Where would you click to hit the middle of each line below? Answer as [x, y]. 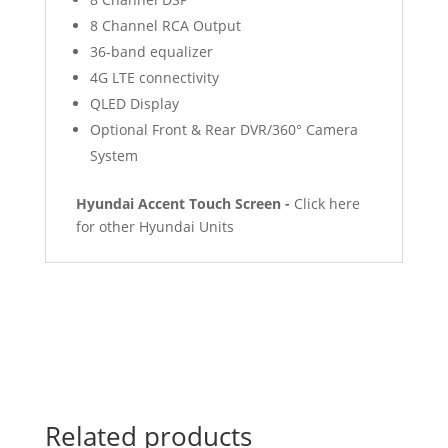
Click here [324, 203]
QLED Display [134, 103]
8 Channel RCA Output [167, 25]
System [113, 155]
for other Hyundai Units [154, 226]
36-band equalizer [151, 51]
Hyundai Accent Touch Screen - [182, 203]
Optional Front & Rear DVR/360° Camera [223, 129]
